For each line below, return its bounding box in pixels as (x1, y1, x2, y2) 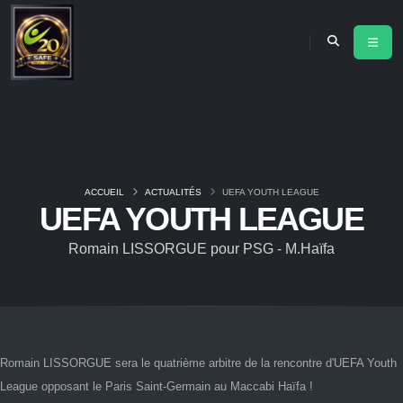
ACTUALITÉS (144, 187, 201, 197)
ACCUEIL (84, 187, 124, 197)
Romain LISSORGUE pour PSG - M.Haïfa (68, 241, 335, 256)
